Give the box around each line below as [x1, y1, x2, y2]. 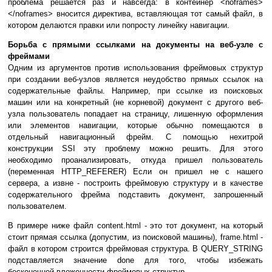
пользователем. [8, 202, 67, 211]
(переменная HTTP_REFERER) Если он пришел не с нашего [8, 167, 263, 177]
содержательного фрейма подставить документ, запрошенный [8, 190, 263, 200]
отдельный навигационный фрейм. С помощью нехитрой [8, 132, 263, 142]
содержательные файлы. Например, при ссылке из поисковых [8, 86, 263, 96]
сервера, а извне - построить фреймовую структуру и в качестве [8, 178, 263, 188]
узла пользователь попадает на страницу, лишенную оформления [8, 109, 263, 119]
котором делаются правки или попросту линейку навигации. [8, 21, 229, 30]
